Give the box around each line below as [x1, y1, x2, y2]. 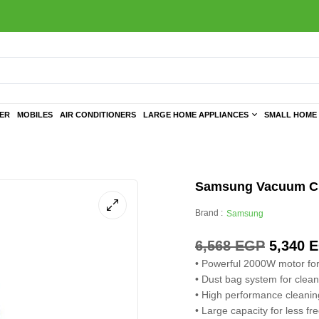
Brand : [195, 208, 223, 218]
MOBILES [17, 110, 53, 119]
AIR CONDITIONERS [60, 110, 136, 119]
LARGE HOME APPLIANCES [143, 110, 249, 119]
